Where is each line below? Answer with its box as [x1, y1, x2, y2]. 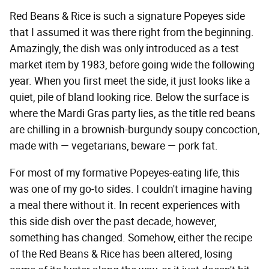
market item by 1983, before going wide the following [10, 58, 255, 72]
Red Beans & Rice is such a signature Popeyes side [10, 10, 245, 23]
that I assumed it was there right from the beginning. [10, 26, 254, 40]
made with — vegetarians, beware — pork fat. [10, 139, 218, 153]
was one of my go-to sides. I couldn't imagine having [10, 183, 252, 196]
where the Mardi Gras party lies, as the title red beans [10, 107, 255, 121]
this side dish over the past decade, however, [10, 215, 216, 229]
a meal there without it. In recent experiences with [10, 199, 240, 213]
